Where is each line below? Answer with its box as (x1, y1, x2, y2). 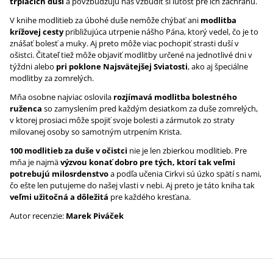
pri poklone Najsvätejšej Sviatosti (56, 61, 188, 72)
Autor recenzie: (10, 210, 66, 221)
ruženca (10, 103, 42, 114)
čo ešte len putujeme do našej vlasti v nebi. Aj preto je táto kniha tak (10, 180, 255, 191)
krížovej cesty (10, 26, 63, 37)
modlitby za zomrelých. (10, 73, 94, 83)
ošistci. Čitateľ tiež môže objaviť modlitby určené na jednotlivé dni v (10, 49, 252, 60)
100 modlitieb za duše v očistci (10, 145, 129, 156)
